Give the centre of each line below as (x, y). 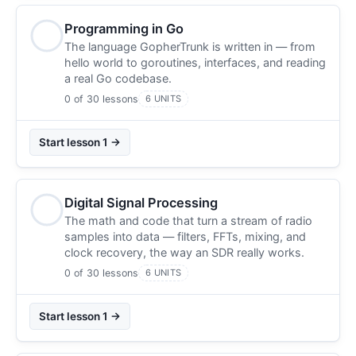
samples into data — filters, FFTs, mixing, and (185, 236)
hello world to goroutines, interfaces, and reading (195, 62)
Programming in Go (124, 28)
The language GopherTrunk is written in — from (190, 46)
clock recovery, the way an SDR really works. (184, 252)
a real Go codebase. (118, 78)
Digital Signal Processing (141, 202)
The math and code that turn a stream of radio (188, 220)
